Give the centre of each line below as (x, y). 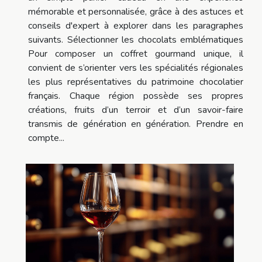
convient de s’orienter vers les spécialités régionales (136, 68)
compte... (46, 138)
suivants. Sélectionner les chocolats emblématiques (136, 39)
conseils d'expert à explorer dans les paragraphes (136, 25)
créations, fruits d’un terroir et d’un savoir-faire (136, 110)
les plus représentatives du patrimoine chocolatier (136, 82)
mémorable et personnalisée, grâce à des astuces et (136, 11)
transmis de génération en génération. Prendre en (136, 124)
